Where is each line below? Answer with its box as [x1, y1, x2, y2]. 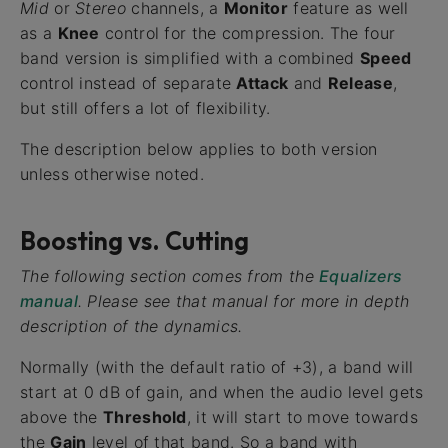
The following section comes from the [20, 266, 320, 287]
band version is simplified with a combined [20, 48, 360, 69]
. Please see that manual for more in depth [77, 291, 410, 312]
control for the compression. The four [99, 23, 396, 44]
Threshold [103, 407, 187, 428]
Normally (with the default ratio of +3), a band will [20, 357, 414, 378]
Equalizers [319, 266, 403, 287]
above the [20, 407, 104, 428]
